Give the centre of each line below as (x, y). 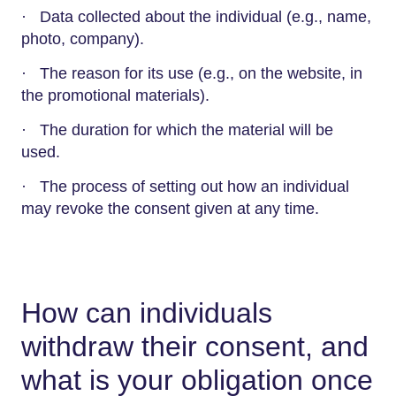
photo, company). (83, 39)
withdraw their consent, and (195, 346)
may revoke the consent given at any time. (170, 209)
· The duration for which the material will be (177, 130)
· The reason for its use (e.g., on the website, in (192, 73)
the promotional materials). (115, 95)
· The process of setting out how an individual (185, 187)
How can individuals (147, 313)
